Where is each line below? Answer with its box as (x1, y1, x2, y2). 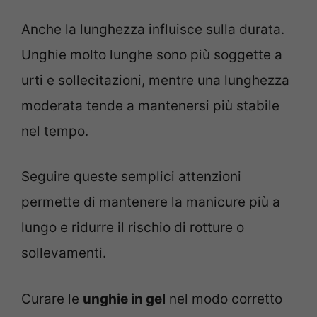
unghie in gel (83, 290, 166, 307)
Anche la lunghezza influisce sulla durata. (21, 21, 284, 38)
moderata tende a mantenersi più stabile (21, 97, 279, 114)
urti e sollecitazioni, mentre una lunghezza (21, 71, 289, 88)
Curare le (21, 290, 83, 307)
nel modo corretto (166, 290, 282, 307)
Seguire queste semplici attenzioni (21, 168, 241, 185)
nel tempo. (21, 122, 88, 139)
